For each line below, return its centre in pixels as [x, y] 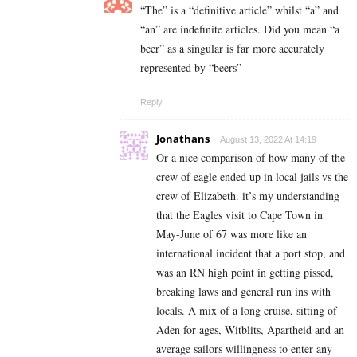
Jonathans [183, 139]
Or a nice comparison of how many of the [251, 158]
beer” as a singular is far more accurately [232, 49]
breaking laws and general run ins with [243, 292]
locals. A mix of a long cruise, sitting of [247, 311]
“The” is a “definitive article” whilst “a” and [239, 10]
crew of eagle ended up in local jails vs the [252, 177]
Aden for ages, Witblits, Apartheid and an [250, 330]
